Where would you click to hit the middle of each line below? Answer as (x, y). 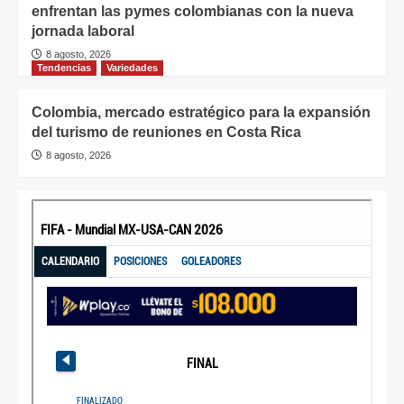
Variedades (132, 67)
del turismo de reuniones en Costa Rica (166, 132)
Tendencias (64, 67)
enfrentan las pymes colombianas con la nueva (193, 11)
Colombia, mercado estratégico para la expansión (201, 112)
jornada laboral (83, 31)
